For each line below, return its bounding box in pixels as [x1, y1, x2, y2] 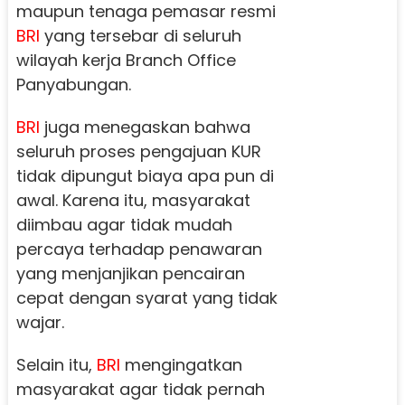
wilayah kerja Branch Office [15, 49, 236, 72]
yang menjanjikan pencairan [15, 262, 245, 286]
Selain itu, [15, 353, 97, 377]
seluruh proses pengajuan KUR [15, 140, 261, 164]
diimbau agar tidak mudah [15, 213, 232, 237]
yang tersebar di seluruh [39, 24, 241, 48]
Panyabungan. [15, 73, 131, 97]
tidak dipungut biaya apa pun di [15, 165, 274, 188]
